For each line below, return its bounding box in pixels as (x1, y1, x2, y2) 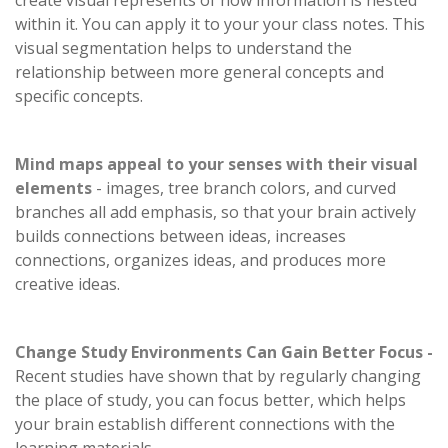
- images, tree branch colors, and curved (92, 177, 396, 199)
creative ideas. (15, 273, 120, 295)
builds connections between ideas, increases (15, 225, 346, 247)
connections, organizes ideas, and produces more (15, 249, 386, 271)
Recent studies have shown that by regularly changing (15, 365, 421, 387)
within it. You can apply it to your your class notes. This (15, 13, 425, 35)
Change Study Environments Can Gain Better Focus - (15, 341, 433, 363)
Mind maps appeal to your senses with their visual (15, 153, 418, 175)
